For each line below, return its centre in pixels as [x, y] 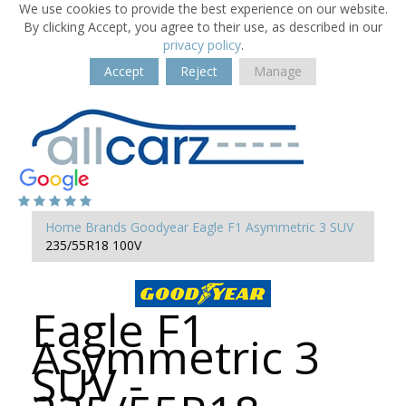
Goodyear [159, 227]
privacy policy [202, 45]
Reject [199, 71]
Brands [106, 227]
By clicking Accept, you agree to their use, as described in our [203, 27]
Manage [278, 71]
